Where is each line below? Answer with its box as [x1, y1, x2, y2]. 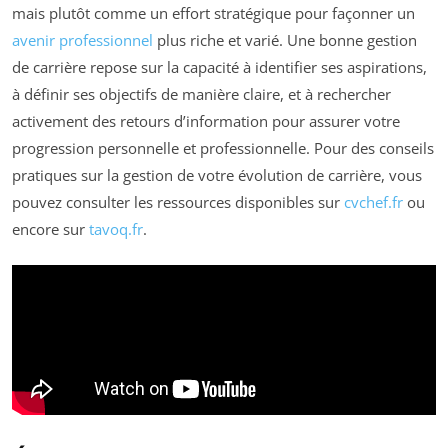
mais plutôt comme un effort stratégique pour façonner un [12, 2, 415, 23]
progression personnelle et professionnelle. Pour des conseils [12, 137, 434, 158]
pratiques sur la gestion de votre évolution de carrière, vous [12, 164, 422, 185]
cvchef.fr [344, 191, 403, 212]
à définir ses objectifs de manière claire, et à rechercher [12, 83, 391, 104]
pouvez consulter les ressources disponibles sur [12, 191, 344, 212]
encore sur [12, 218, 89, 239]
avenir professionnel [12, 29, 153, 50]
